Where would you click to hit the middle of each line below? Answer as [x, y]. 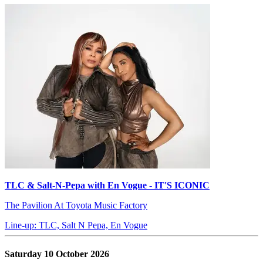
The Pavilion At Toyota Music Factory [76, 205]
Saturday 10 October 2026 [57, 254]
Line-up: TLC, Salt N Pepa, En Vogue [76, 225]
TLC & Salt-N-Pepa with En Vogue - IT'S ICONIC [107, 185]
